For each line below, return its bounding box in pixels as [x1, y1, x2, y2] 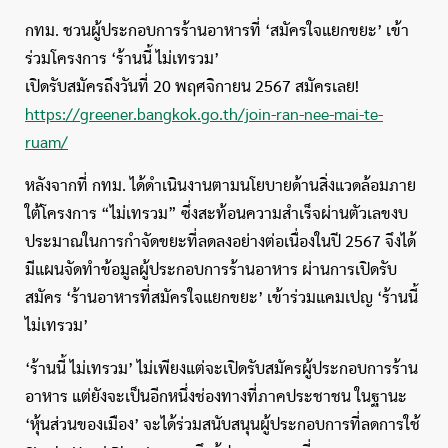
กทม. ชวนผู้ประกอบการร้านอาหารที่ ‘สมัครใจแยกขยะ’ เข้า [25, 23, 409, 39]
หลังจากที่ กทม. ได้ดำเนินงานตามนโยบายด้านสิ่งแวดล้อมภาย [25, 178, 416, 194]
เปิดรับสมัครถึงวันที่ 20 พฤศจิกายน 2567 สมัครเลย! [25, 79, 359, 95]
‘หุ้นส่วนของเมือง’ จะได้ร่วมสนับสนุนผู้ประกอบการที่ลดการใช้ [25, 417, 420, 433]
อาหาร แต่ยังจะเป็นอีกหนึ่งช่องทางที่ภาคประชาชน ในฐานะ [25, 389, 407, 405]
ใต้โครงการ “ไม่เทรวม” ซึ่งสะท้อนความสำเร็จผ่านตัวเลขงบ [25, 206, 408, 222]
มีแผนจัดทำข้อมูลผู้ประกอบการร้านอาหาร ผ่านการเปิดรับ [25, 262, 397, 278]
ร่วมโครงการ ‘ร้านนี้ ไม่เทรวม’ [25, 51, 219, 67]
